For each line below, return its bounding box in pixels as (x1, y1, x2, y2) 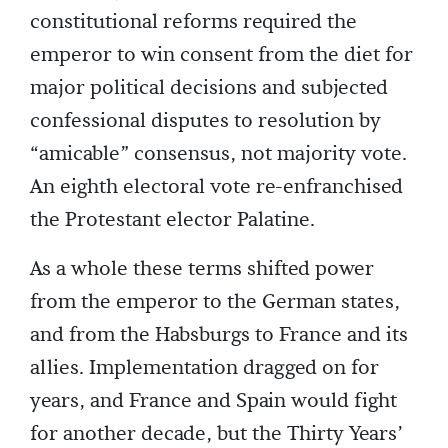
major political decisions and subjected (30, 75, 388, 102)
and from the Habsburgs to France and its (30, 322, 408, 349)
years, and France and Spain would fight (30, 388, 397, 415)
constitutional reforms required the (30, 9, 357, 36)
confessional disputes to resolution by (30, 108, 381, 135)
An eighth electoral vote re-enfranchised (30, 174, 403, 201)
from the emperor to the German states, (30, 289, 400, 316)
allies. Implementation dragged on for (30, 355, 379, 382)
